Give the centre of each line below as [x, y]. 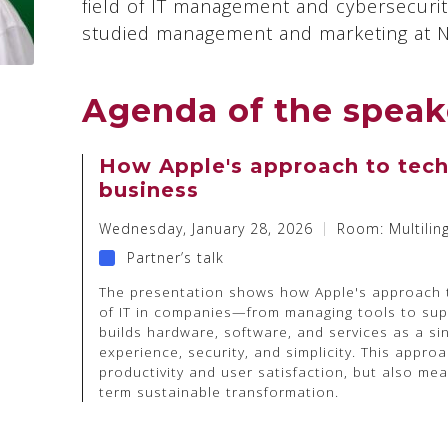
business [149, 190]
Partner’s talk [175, 257]
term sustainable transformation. [219, 391]
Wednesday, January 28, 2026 [206, 228]
